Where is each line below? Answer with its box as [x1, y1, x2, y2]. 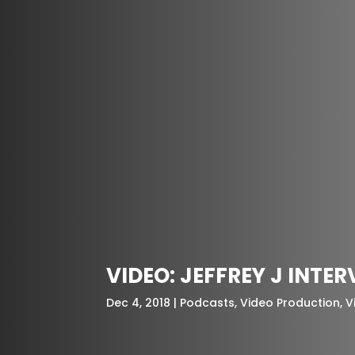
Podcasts [180, 295, 235, 311]
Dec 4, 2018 [106, 295, 171, 311]
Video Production [240, 295, 341, 311]
